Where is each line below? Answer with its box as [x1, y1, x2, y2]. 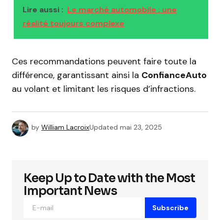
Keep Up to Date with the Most [24, 171, 195, 186]
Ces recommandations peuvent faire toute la [12, 55, 196, 67]
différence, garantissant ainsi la [12, 69, 141, 81]
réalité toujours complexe [23, 18, 124, 28]
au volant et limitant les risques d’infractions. [12, 83, 195, 95]
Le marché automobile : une [67, 4, 177, 15]
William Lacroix [41, 123, 89, 132]
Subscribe [152, 203, 189, 212]
